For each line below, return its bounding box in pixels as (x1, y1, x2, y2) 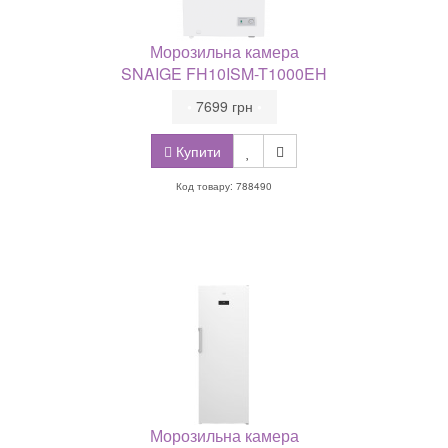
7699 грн (191, 96, 257, 116)
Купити (172, 141, 221, 161)
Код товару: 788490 (176, 179, 272, 193)
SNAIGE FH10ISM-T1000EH (121, 62, 327, 85)
